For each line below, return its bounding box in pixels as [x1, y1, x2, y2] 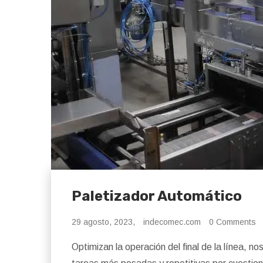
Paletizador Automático [72, 188, 242, 204]
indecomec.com [143, 217, 201, 227]
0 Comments [209, 217, 256, 227]
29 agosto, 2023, [72, 217, 135, 227]
